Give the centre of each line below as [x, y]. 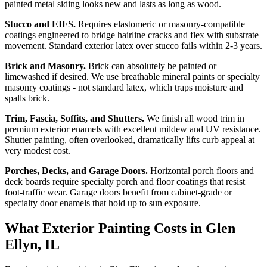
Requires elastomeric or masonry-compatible [160, 24]
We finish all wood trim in [194, 118]
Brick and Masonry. [45, 66]
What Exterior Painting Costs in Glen [120, 228]
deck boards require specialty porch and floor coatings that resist [125, 181]
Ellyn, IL [32, 244]
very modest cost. [38, 150]
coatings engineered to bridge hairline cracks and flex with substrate [132, 35]
